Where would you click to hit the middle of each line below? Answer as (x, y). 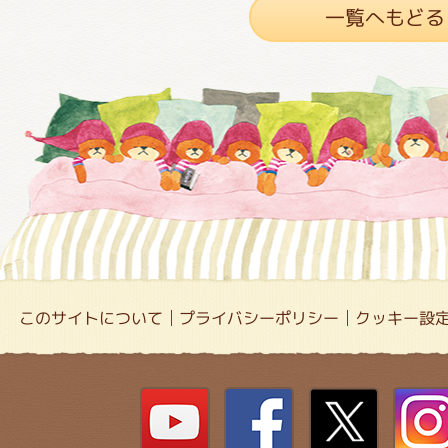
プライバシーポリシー (259, 318)
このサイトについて (91, 318)
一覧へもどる (385, 17)
